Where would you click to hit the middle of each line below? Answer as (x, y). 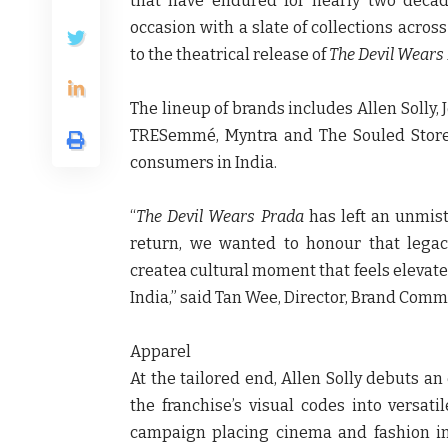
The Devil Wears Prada (220, 216)
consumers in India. (203, 162)
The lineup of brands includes (244, 108)
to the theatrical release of (229, 54)
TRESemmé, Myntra (207, 135)
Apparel (160, 351)
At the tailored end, (206, 378)
